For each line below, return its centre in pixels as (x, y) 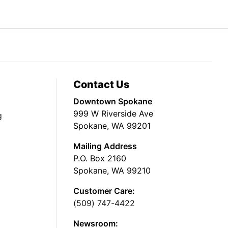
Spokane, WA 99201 (112, 126)
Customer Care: (104, 191)
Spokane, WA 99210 (112, 171)
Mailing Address (105, 146)
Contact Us (102, 85)
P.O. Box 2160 (100, 159)
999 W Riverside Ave (113, 114)
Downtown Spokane (113, 102)
